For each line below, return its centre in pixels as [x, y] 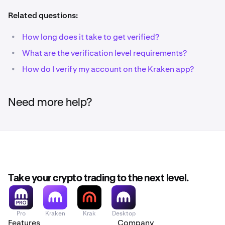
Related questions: [43, 15]
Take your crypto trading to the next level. [98, 178]
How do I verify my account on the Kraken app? [108, 69]
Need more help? [50, 103]
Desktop [124, 213]
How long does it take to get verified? [91, 37]
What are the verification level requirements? [104, 53]
